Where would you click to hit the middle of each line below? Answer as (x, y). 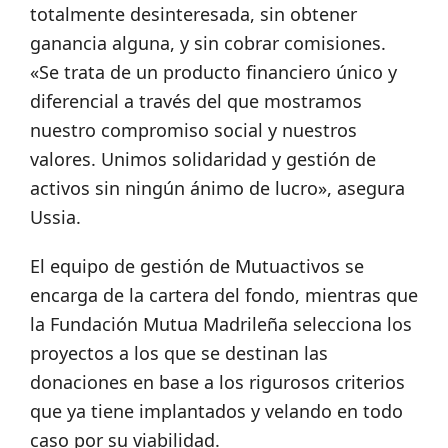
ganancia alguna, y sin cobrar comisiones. (208, 43)
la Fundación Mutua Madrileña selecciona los (221, 324)
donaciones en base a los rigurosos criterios (217, 382)
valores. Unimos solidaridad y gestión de (203, 159)
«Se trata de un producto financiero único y (213, 72)
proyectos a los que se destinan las (179, 353)
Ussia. (55, 217)
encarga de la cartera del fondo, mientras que (224, 295)
